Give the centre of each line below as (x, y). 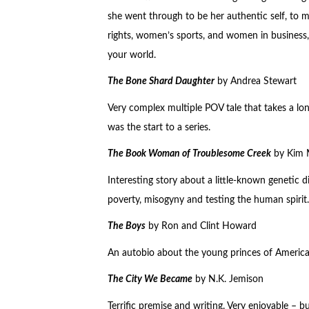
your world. (131, 55)
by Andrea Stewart (255, 82)
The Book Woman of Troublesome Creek (189, 154)
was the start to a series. (159, 127)
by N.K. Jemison (228, 280)
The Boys (126, 227)
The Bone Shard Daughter (161, 82)
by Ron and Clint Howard (201, 227)
